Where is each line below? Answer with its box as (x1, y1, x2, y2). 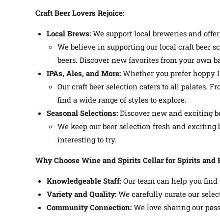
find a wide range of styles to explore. (57, 95, 187, 105)
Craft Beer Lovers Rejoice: (35, 8, 124, 18)
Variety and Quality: (46, 189, 116, 199)
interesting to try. (57, 135, 117, 145)
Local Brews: (46, 28, 91, 39)
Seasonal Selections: (46, 108, 118, 118)
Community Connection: (46, 202, 132, 213)
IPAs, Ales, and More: (46, 68, 121, 79)
